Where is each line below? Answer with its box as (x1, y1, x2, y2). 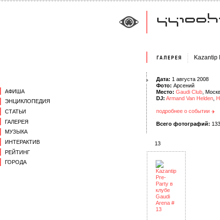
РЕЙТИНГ (5, 149, 30, 155)
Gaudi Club (176, 89, 202, 95)
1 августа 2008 (172, 76, 209, 82)
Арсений (173, 82, 194, 88)
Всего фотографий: (156, 121, 212, 127)
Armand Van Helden (166, 95, 213, 101)
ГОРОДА (5, 159, 27, 165)
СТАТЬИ (5, 108, 26, 114)
